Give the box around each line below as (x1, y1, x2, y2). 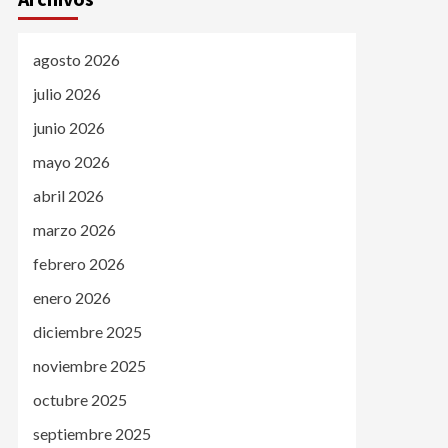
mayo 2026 (33, 152, 110, 172)
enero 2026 (33, 288, 111, 308)
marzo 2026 (33, 220, 116, 240)
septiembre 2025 (33, 424, 151, 444)
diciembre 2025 (33, 322, 142, 342)
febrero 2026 (33, 254, 125, 274)
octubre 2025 (33, 390, 127, 410)
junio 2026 (33, 118, 105, 138)
